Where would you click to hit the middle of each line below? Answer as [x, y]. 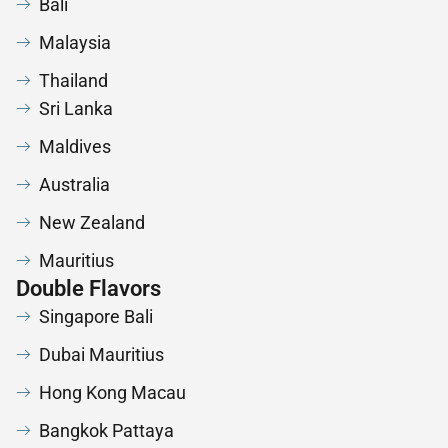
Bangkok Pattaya [106, 431]
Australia [74, 185]
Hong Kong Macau [112, 393]
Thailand [73, 81]
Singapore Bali [95, 317]
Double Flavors [88, 289]
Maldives [74, 147]
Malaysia [74, 43]
